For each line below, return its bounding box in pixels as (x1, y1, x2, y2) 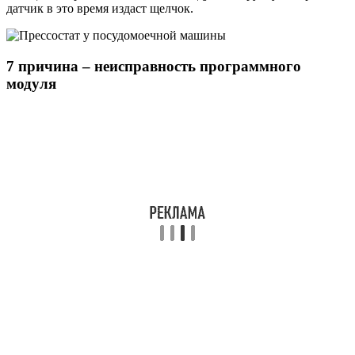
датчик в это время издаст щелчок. (6, 2, 193, 16)
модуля (6, 75, 56, 92)
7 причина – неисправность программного (6, 58, 301, 74)
